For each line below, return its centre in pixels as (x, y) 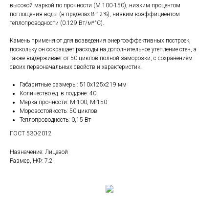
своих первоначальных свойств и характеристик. (76, 67)
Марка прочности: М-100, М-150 (63, 102)
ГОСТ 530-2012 (31, 134)
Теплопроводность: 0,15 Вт (55, 120)
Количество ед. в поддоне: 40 (58, 94)
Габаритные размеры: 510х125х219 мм (73, 85)
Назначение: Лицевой (39, 152)
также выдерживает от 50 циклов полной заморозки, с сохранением (101, 58)
